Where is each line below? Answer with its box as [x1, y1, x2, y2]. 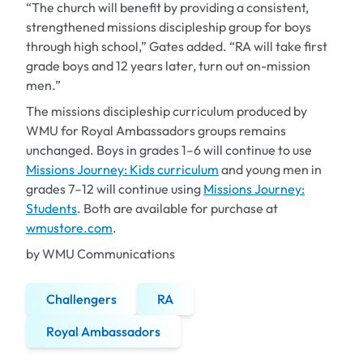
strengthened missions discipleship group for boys [26, 18, 311, 35]
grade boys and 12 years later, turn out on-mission [26, 57, 310, 74]
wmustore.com [26, 219, 113, 236]
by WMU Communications [26, 245, 175, 262]
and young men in [219, 160, 322, 177]
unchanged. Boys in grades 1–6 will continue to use [26, 141, 312, 158]
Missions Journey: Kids [26, 160, 155, 177]
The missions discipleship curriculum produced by [26, 102, 307, 119]
